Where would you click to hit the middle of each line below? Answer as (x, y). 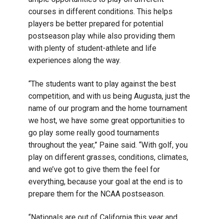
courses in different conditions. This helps (100, 11)
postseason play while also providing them (102, 36)
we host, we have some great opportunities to (107, 120)
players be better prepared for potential (96, 23)
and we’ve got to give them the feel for (94, 169)
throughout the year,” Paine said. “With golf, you (108, 145)
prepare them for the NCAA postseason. (97, 194)
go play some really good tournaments (94, 132)
